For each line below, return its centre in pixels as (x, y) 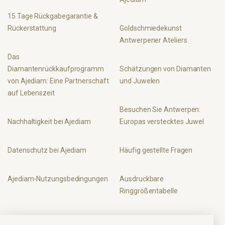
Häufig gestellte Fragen (156, 150)
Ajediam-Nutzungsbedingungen (58, 179)
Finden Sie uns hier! (152, 220)
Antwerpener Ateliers (153, 40)
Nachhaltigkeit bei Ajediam (49, 121)
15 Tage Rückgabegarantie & (53, 16)
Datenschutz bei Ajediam (47, 150)
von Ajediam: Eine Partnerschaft (58, 81)
